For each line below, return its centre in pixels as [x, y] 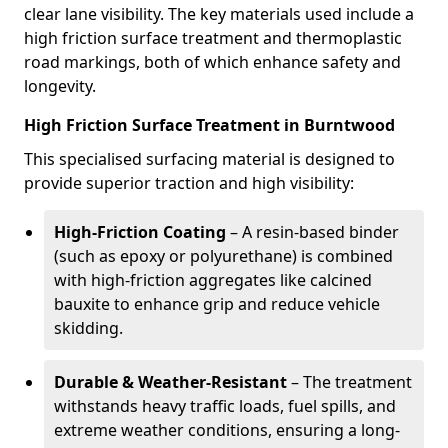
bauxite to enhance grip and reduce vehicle [217, 304]
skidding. [88, 328]
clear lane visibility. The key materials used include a [219, 14]
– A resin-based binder [312, 232]
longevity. [60, 86]
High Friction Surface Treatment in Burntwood [209, 125]
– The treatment [349, 382]
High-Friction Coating [140, 232]
